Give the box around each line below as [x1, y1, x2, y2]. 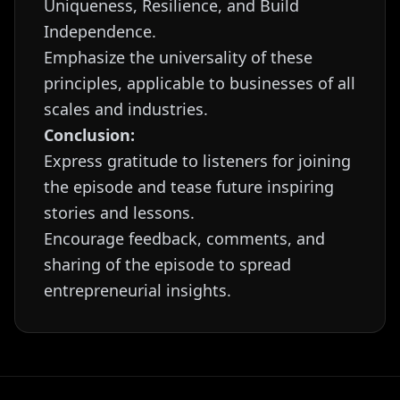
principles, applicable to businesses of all [44, 72, 355, 94]
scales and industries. [44, 98, 208, 120]
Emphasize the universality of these [44, 46, 312, 68]
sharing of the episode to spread [44, 254, 291, 275]
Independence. [44, 21, 156, 42]
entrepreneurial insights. [44, 279, 231, 301]
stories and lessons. [44, 202, 195, 223]
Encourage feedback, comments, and [44, 228, 325, 249]
